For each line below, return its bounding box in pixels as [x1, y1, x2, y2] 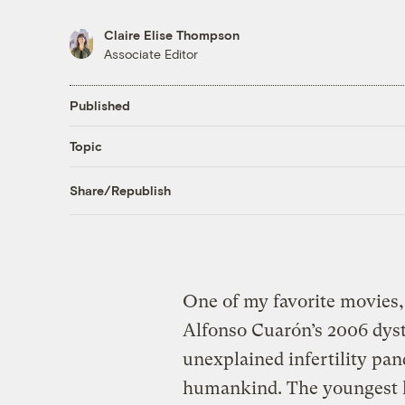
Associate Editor [103, 45, 198, 61]
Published [69, 98, 130, 114]
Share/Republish [69, 183, 171, 199]
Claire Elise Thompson [103, 26, 240, 42]
